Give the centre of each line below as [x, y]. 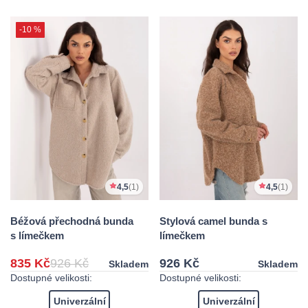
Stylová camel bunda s [213, 221]
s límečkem [37, 236]
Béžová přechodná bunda [72, 221]
